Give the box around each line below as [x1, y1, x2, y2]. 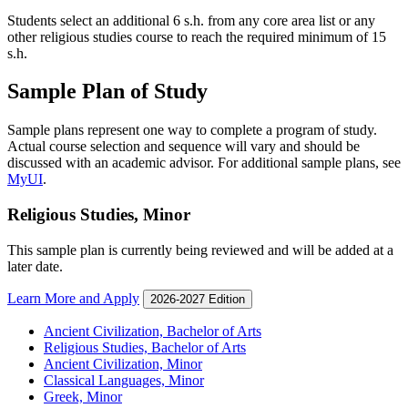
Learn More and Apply [7, 290, 139, 306]
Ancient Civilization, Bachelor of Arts [44, 322, 261, 339]
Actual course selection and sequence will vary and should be [7, 138, 360, 155]
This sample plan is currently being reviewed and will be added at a [7, 241, 393, 258]
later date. [7, 258, 63, 274]
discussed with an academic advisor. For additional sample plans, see [7, 155, 401, 171]
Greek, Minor [44, 388, 122, 404]
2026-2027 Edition [150, 291, 245, 306]
